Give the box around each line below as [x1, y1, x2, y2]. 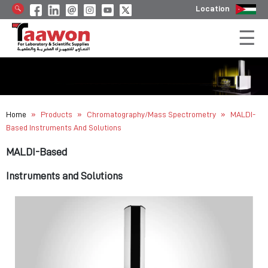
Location [196, 4, 230, 13]
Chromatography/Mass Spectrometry [87, 109, 218, 118]
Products [41, 109, 72, 118]
